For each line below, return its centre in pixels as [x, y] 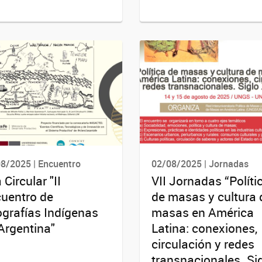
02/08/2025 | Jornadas [200, 163]
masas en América [203, 213]
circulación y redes [203, 244]
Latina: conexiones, [204, 228]
